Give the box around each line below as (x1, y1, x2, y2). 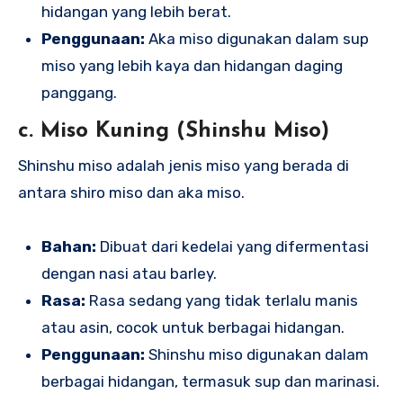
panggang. (40, 84, 117, 103)
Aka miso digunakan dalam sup (144, 30, 369, 49)
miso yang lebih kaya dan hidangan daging (40, 57, 343, 76)
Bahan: (40, 237, 96, 255)
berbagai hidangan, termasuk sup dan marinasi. (40, 372, 380, 390)
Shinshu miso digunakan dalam (144, 345, 369, 363)
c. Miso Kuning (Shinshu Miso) (18, 121, 329, 143)
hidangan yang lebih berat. (40, 3, 231, 22)
